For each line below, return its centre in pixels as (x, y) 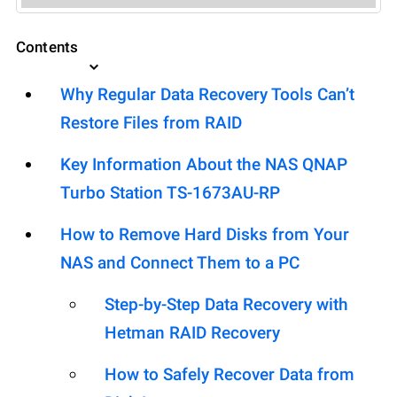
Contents (47, 47)
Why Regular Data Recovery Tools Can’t (207, 95)
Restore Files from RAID (151, 123)
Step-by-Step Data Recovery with (226, 305)
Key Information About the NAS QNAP (204, 165)
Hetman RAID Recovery (192, 333)
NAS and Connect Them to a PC (180, 263)
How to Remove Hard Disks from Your (205, 235)
